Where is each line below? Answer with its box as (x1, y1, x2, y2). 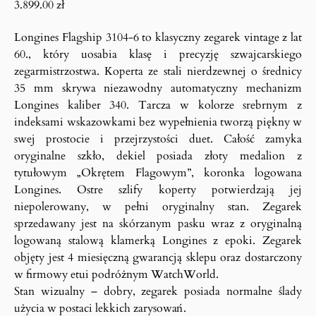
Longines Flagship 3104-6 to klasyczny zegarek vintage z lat (14, 30, 302, 45)
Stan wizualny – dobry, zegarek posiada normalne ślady (14, 284, 302, 299)
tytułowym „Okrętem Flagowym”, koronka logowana (14, 165, 302, 181)
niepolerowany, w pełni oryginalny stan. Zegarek (14, 199, 302, 214)
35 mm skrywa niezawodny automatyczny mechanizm (14, 80, 302, 96)
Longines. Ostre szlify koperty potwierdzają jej (14, 182, 302, 197)
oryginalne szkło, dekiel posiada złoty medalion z (14, 148, 302, 164)
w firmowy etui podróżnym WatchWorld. (14, 267, 219, 282)
